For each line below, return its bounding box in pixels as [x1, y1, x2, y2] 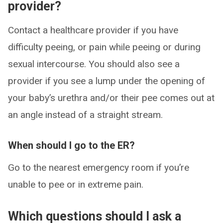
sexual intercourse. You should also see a [8, 58, 180, 70]
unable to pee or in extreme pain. [8, 179, 143, 190]
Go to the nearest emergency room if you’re [8, 162, 189, 173]
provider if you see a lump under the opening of [8, 75, 205, 87]
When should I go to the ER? [8, 139, 135, 151]
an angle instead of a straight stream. [8, 109, 163, 120]
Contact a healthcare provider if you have [8, 24, 178, 36]
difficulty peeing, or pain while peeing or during [8, 41, 201, 53]
